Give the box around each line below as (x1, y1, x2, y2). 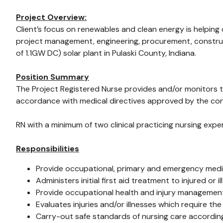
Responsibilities (16, 143, 79, 154)
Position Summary (16, 72, 89, 82)
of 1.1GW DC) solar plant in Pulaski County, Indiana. (16, 48, 196, 58)
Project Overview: (16, 12, 87, 22)
